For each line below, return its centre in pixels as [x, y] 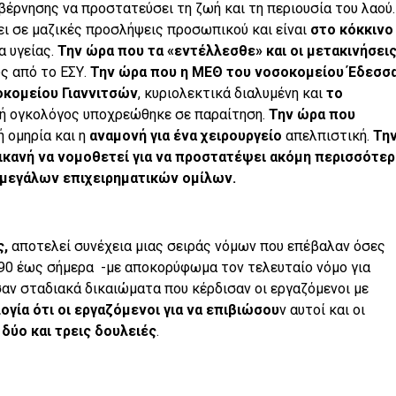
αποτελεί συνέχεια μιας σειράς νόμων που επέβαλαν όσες [196, 246]
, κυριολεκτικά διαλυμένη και [230, 93]
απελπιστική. [327, 135]
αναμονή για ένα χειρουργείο [185, 135]
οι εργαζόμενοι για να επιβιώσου [168, 309]
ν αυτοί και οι [322, 309]
